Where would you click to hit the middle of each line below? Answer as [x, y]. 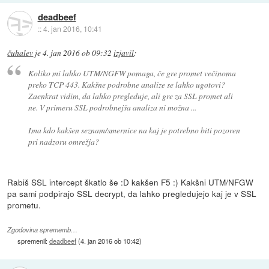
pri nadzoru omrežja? [63, 141]
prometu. [24, 204]
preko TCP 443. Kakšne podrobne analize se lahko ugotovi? [126, 84]
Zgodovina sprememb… [43, 229]
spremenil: [34, 240]
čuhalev [20, 53]
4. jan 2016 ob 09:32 [77, 53]
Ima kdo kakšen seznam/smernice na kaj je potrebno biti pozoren [134, 130]
